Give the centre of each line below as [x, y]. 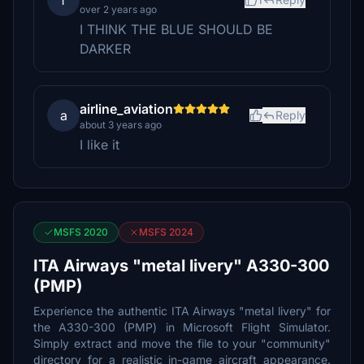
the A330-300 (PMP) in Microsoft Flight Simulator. [182, 327]
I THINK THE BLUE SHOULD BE [176, 29]
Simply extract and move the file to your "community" [182, 343]
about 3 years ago [121, 125]
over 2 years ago [118, 9]
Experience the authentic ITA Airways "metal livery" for [182, 311]
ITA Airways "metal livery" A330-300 [181, 266]
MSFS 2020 [81, 232]
